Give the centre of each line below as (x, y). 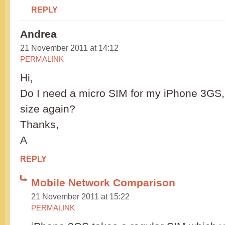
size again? (48, 109)
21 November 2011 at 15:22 (80, 197)
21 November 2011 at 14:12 (69, 48)
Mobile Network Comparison (103, 183)
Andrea (38, 34)
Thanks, (39, 125)
